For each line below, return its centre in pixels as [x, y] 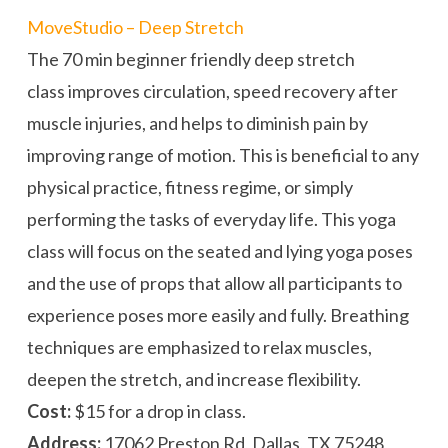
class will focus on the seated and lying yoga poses [219, 250]
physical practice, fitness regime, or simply [189, 186]
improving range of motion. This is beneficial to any [222, 154]
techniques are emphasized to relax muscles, [199, 346]
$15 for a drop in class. [158, 410]
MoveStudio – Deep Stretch [135, 26]
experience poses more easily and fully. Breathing [217, 314]
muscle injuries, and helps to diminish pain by [197, 122]
